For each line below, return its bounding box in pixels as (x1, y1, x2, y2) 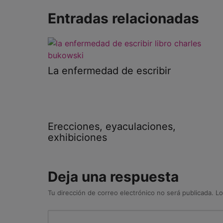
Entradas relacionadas (48, 10, 199, 27)
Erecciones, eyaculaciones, (48, 120, 176, 133)
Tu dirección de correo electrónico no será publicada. (48, 189, 214, 197)
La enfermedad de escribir (48, 65, 171, 77)
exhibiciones (48, 131, 107, 144)
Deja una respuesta (48, 168, 179, 186)
